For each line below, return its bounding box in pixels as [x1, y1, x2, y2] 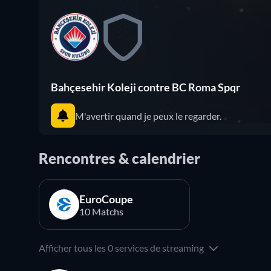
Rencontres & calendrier [39, 149, 200, 167]
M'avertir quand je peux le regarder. [75, 109, 221, 122]
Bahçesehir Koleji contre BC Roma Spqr [51, 80, 240, 94]
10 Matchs [79, 205, 123, 217]
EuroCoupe [79, 192, 133, 206]
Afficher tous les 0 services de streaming [39, 242, 204, 253]
